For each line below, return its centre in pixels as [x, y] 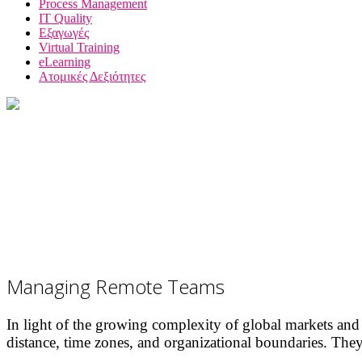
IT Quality [65, 18]
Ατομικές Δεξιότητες [92, 76]
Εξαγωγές [64, 32]
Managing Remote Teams [116, 286]
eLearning [65, 61]
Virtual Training [79, 47]
